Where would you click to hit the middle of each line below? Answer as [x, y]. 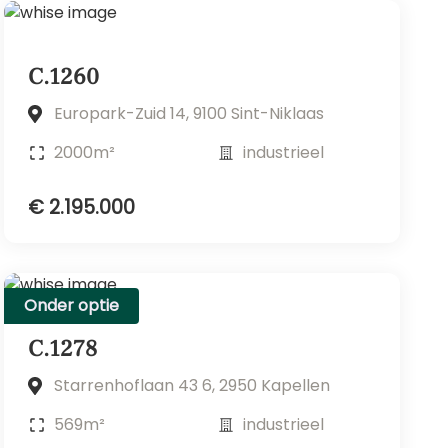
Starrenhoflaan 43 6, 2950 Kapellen [191, 386]
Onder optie [71, 305]
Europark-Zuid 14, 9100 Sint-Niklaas [188, 113]
